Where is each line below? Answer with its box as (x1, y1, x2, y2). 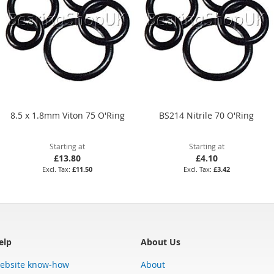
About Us (141, 235, 180, 248)
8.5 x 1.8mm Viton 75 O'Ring (10, 109, 125, 121)
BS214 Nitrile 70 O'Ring (159, 109, 254, 121)
